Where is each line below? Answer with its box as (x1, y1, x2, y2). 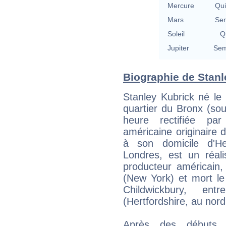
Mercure (167, 1, 194, 10)
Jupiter (167, 43, 189, 52)
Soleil (167, 29, 185, 38)
